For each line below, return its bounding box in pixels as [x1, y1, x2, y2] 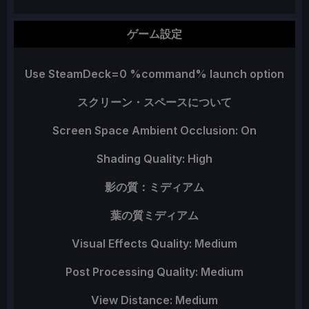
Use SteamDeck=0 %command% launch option [25, 67, 284, 81]
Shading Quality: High [97, 152, 212, 166]
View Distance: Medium [91, 293, 218, 308]
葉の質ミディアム [110, 208, 199, 223]
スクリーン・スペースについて [77, 95, 232, 110]
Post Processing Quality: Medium [66, 265, 243, 279]
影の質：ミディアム [105, 180, 204, 195]
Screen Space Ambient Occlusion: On [52, 123, 257, 138]
